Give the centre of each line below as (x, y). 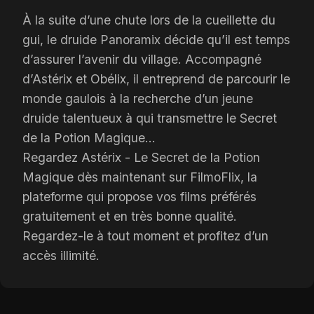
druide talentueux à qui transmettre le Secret (150, 118)
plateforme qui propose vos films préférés (139, 196)
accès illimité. (61, 255)
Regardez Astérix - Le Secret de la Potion (141, 157)
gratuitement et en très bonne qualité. (130, 216)
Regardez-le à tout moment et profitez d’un (145, 235)
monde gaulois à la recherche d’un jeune (138, 98)
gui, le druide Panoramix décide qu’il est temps (156, 39)
